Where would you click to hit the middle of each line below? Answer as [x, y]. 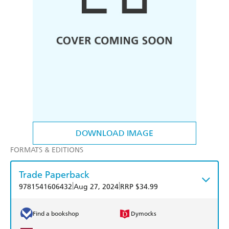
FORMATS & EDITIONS [47, 150]
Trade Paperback [54, 175]
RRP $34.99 [139, 187]
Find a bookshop [56, 214]
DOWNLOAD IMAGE [114, 133]
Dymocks [144, 214]
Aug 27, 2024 [96, 187]
